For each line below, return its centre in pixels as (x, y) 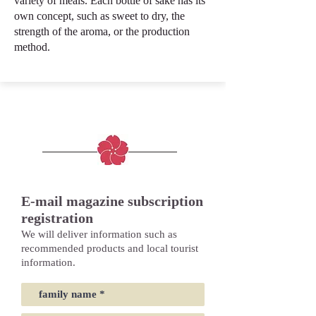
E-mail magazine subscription (112, 201)
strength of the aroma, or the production (102, 32)
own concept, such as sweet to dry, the (99, 16)
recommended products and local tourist (110, 249)
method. (32, 47)
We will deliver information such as (99, 235)
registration (57, 218)
